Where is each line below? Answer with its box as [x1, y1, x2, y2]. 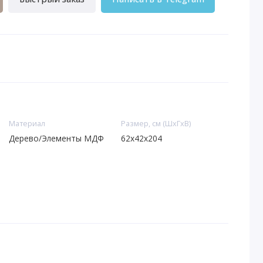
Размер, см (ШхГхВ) [120, 118, 191, 129]
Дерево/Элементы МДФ [8, 132, 104, 144]
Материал [8, 118, 45, 129]
